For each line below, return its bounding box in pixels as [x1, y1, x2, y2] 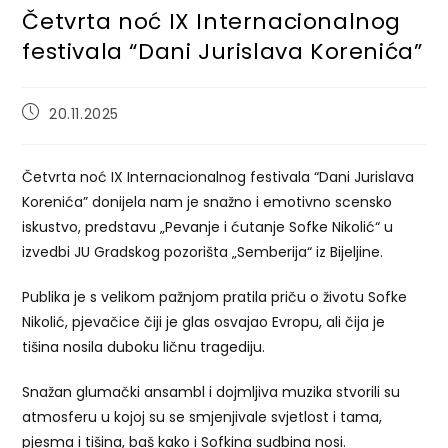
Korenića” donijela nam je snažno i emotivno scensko [22, 191, 393, 212]
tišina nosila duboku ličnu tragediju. [22, 336, 266, 357]
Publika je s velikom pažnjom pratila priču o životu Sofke [22, 286, 408, 307]
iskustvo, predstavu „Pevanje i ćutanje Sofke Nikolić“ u [22, 216, 394, 237]
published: [21, 119, 98, 140]
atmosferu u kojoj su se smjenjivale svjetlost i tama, [22, 406, 383, 427]
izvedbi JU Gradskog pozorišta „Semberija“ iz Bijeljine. [22, 241, 384, 262]
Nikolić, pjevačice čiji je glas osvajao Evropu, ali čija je [22, 311, 386, 332]
